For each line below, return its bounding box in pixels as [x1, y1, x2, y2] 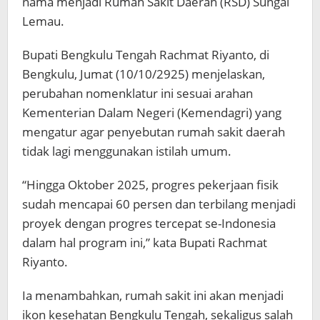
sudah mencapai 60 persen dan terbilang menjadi [22, 195, 296, 212]
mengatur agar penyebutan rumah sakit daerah [22, 123, 285, 140]
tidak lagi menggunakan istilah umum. [22, 142, 231, 159]
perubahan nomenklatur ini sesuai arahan [22, 84, 253, 101]
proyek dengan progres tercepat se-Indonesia [22, 214, 276, 231]
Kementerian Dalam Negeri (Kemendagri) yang [22, 104, 281, 121]
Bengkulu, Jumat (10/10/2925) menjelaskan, [22, 65, 265, 82]
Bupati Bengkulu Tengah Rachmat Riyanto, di [22, 46, 269, 63]
